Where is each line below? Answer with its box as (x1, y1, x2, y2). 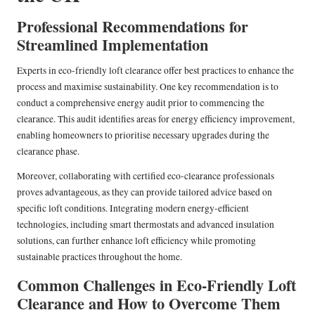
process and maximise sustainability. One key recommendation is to (17, 79, 278, 93)
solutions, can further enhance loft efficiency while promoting (17, 233, 256, 247)
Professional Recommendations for (17, 14, 248, 38)
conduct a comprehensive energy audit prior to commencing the (17, 96, 264, 109)
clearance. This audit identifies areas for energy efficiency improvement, (17, 112, 295, 125)
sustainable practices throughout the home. (17, 250, 182, 263)
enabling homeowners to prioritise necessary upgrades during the (17, 128, 269, 141)
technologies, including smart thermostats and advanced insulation (17, 217, 274, 231)
